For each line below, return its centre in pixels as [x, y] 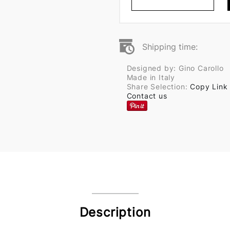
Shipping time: [170, 47]
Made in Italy [151, 77]
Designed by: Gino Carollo [175, 68]
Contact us [147, 96]
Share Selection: [158, 87]
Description [115, 213]
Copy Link [209, 87]
